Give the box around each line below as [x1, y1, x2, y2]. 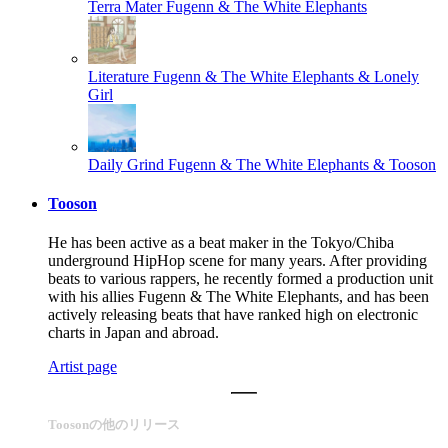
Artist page [48, 358, 117, 376]
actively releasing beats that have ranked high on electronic [48, 306, 418, 324]
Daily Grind [88, 155, 164, 173]
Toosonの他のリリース [48, 417, 180, 433]
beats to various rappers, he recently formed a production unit [48, 270, 433, 288]
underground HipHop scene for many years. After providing [48, 252, 427, 270]
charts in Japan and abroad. [48, 324, 219, 342]
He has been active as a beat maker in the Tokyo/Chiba [48, 234, 394, 252]
